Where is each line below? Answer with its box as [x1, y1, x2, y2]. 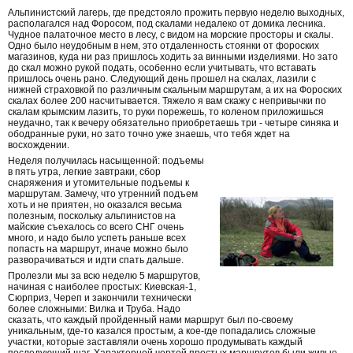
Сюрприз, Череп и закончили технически [8, 292, 191, 304]
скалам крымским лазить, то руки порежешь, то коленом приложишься [8, 106, 324, 118]
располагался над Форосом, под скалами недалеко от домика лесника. [8, 18, 325, 30]
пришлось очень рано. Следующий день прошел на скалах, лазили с [8, 73, 316, 85]
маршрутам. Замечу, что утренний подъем [8, 188, 198, 200]
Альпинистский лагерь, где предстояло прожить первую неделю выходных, [8, 7, 344, 19]
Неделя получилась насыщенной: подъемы [8, 155, 204, 167]
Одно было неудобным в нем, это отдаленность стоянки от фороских [8, 40, 319, 52]
